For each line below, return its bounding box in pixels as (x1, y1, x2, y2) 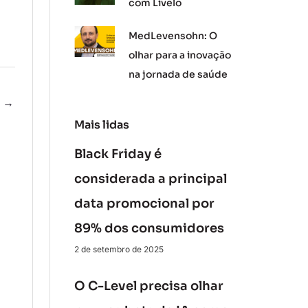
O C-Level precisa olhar (74, 278, 223, 294)
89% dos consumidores (74, 221, 224, 236)
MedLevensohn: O (129, 30, 218, 42)
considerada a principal (74, 171, 227, 186)
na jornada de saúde (129, 68, 228, 80)
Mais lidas (74, 118, 129, 132)
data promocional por (74, 196, 214, 211)
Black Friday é (74, 146, 162, 162)
